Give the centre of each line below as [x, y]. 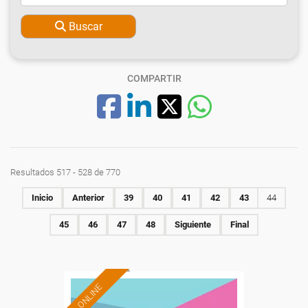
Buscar [85, 26]
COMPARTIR [154, 78]
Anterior [88, 198]
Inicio [42, 198]
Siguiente [193, 224]
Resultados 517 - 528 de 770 [65, 172]
